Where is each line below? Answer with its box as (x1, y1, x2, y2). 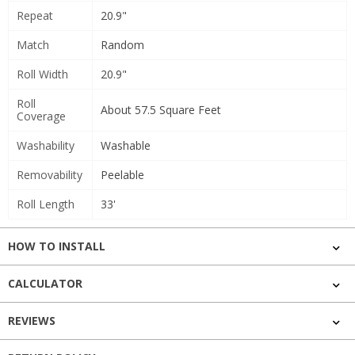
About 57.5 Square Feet (101, 102, 221, 117)
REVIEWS (8, 313, 55, 328)
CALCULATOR (8, 276, 82, 291)
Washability (17, 138, 74, 153)
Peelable (101, 167, 144, 182)
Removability (17, 167, 82, 182)
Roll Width (17, 67, 68, 82)
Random (101, 37, 144, 52)
